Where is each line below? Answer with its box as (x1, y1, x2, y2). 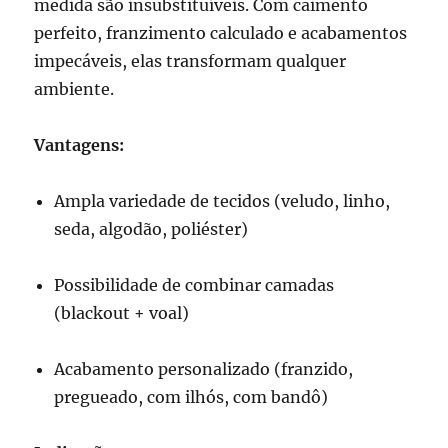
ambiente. (34, 79, 115, 100)
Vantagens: (34, 135, 125, 156)
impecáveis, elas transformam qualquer (34, 51, 347, 72)
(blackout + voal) (54, 303, 190, 324)
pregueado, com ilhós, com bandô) (54, 387, 329, 408)
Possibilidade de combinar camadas (54, 275, 335, 296)
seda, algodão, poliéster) (54, 219, 249, 240)
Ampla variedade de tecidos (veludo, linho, (54, 191, 391, 212)
